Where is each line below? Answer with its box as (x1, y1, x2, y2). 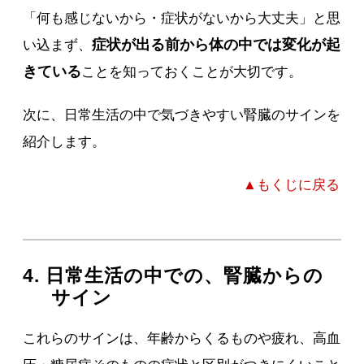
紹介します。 (23, 134, 106, 150)
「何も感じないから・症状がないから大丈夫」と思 (23, 11, 341, 27)
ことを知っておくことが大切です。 (81, 64, 303, 80)
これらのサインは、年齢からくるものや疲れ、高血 (23, 331, 341, 347)
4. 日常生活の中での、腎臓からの (23, 265, 324, 287)
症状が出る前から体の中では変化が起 (92, 37, 341, 54)
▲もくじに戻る (242, 177, 340, 193)
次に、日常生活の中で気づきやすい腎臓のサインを (23, 107, 341, 123)
